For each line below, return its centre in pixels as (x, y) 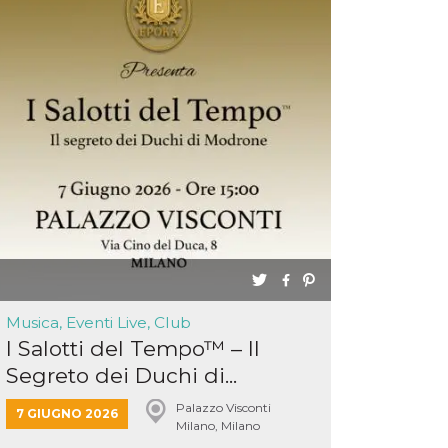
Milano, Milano (217, 425)
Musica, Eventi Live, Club (98, 322)
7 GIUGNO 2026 (67, 413)
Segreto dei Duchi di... (121, 375)
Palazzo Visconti (223, 407)
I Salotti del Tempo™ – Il (133, 348)
